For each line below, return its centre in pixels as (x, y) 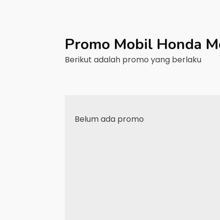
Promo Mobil (111, 44)
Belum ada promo (109, 119)
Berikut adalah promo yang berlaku (134, 60)
